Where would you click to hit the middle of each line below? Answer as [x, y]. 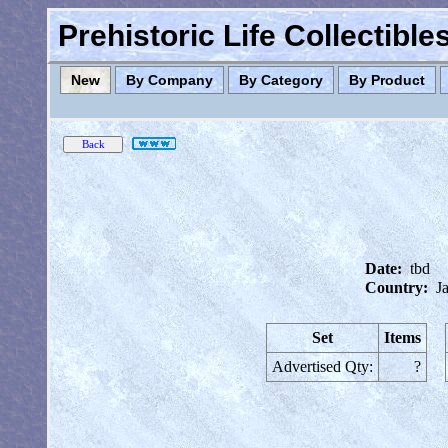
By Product [387, 80]
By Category [281, 80]
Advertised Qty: [322, 366]
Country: [396, 287]
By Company [169, 80]
